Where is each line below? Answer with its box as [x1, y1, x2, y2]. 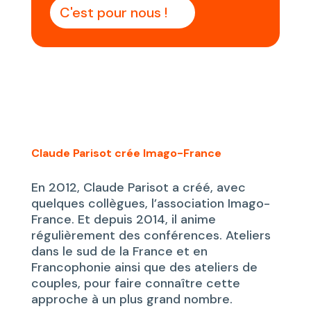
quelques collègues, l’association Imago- [31, 195, 270, 212]
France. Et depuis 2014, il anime [31, 211, 216, 228]
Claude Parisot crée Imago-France [31, 146, 221, 161]
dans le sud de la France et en [31, 243, 208, 260]
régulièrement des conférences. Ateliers [31, 227, 271, 244]
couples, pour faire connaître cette [31, 275, 240, 292]
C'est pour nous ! [59, 3, 167, 22]
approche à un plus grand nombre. [31, 291, 233, 308]
